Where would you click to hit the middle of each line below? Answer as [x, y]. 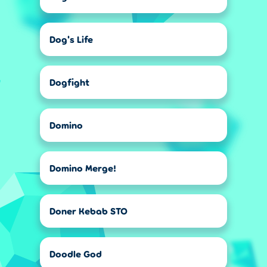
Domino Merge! [83, 168]
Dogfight [69, 82]
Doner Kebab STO [89, 211]
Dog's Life [71, 39]
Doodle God [76, 254]
